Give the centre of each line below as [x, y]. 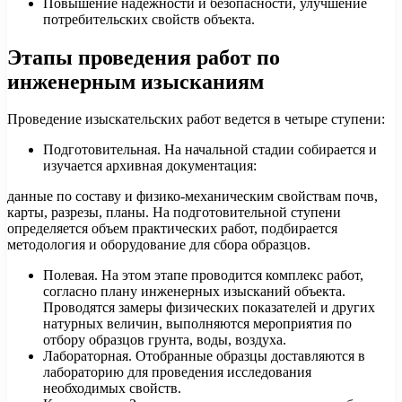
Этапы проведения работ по [144, 57]
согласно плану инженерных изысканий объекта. [194, 292]
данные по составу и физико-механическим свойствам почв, [192, 197]
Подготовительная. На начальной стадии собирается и [210, 150]
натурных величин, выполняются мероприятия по [197, 324]
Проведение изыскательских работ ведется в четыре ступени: [196, 119]
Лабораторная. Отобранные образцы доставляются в [204, 356]
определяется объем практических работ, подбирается [172, 229]
